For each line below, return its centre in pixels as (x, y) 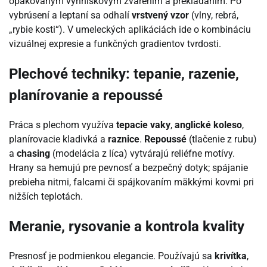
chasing (33, 154)
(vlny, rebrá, (214, 15)
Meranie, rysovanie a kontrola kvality (127, 226)
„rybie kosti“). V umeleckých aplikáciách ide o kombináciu (130, 30)
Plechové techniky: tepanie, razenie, (124, 74)
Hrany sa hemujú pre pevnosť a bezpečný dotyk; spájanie (128, 168)
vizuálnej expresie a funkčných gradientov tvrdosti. (115, 44)
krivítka (231, 256)
